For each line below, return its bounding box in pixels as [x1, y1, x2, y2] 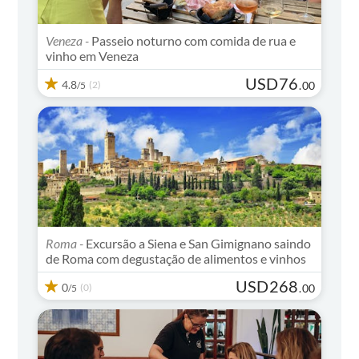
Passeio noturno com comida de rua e [89, 32, 296, 48]
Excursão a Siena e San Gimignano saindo [83, 235, 312, 251]
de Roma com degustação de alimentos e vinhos [46, 250, 307, 266]
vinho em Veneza [46, 47, 139, 63]
